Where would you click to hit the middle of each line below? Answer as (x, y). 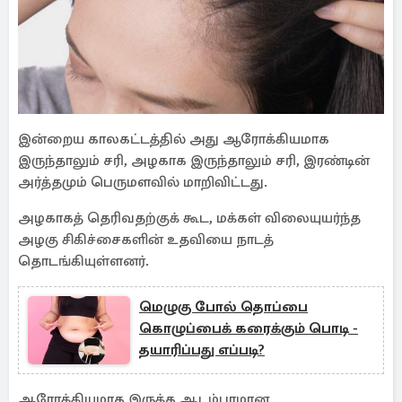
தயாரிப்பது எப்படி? (202, 350)
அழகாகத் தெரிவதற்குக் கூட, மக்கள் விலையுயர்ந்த (189, 218)
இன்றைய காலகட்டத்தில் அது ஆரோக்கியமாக (174, 139)
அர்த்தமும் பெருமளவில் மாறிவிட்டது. (146, 182)
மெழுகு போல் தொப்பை (223, 307)
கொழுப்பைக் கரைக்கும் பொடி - (249, 328)
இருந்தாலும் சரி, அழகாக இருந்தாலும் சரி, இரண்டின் (194, 161)
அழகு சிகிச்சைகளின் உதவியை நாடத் (146, 240)
